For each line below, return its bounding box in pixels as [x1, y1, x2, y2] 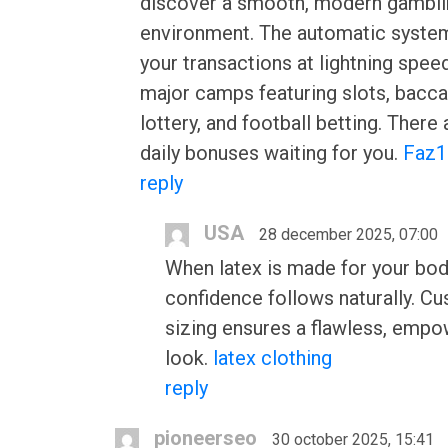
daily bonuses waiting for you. [140, 141, 403, 165]
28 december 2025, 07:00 [259, 225, 438, 244]
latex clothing [213, 346, 332, 370]
